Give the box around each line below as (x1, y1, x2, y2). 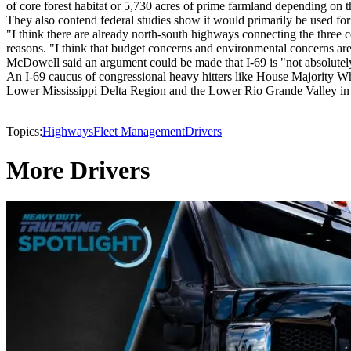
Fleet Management (93, 125, 185, 139)
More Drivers (6, 155, 150, 184)
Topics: (6, 125, 42, 139)
